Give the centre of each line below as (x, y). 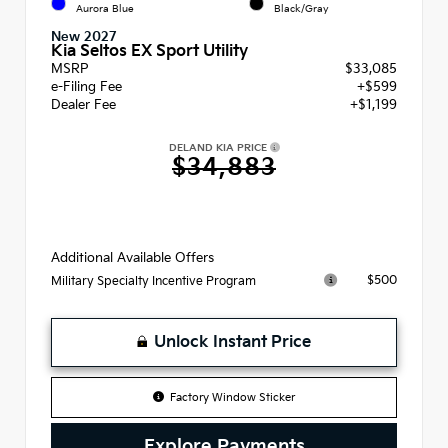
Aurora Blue (105, 9)
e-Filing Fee (86, 87)
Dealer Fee (83, 105)
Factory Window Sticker (233, 398)
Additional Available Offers (132, 258)
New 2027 (84, 37)
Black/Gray (301, 9)
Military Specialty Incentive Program (153, 282)
